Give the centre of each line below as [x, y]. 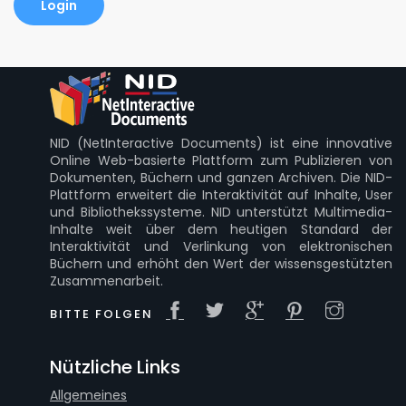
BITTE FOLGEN [101, 314]
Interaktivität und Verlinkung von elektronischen [221, 246]
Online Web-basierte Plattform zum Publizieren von [221, 160]
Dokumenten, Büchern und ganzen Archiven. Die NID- [221, 178]
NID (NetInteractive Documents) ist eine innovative [221, 143]
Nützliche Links [115, 367]
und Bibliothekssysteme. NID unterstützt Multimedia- [221, 212]
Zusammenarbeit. [106, 281]
